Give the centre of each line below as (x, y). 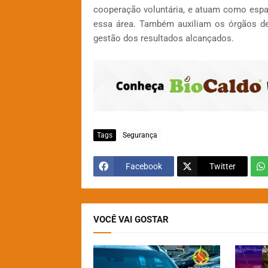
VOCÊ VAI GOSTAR (131, 220)
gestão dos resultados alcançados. (163, 39)
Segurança (140, 135)
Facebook (144, 166)
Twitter (222, 166)
